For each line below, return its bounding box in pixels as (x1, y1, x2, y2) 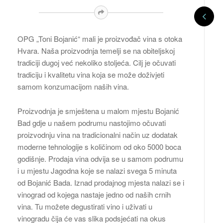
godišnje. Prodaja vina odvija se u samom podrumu (17, 153, 183, 164)
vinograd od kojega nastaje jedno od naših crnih (17, 189, 171, 200)
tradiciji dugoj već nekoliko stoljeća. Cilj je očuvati (17, 57, 176, 68)
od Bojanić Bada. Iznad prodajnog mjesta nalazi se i (17, 177, 184, 188)
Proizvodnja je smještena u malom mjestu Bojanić (17, 106, 179, 116)
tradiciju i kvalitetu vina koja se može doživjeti (17, 69, 164, 80)
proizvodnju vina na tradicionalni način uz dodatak (17, 129, 178, 140)
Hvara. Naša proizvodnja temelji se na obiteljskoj (17, 45, 175, 56)
